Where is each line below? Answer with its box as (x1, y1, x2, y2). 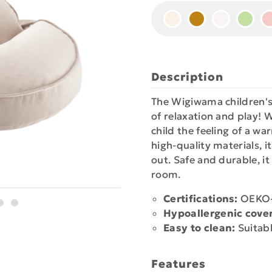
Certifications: (163, 192, 238, 206)
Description (151, 70, 223, 84)
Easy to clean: (163, 222, 236, 235)
